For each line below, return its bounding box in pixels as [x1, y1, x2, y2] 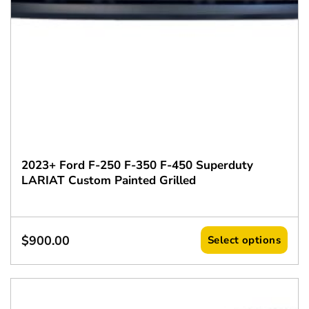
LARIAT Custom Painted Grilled [21, 172, 196, 189]
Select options [207, 232, 281, 247]
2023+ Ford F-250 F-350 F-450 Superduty [21, 157, 253, 174]
